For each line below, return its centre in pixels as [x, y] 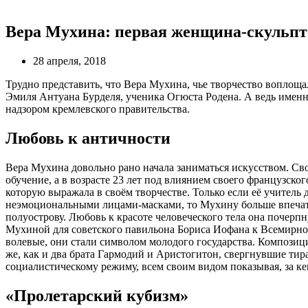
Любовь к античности [88, 138]
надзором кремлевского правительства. [98, 109]
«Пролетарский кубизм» [97, 295]
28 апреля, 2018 [69, 60]
